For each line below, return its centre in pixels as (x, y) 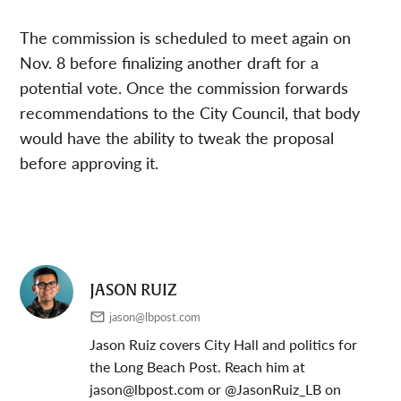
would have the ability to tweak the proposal (177, 137)
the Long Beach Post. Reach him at (198, 366)
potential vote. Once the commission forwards (184, 87)
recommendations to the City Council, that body (190, 112)
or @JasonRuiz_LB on (273, 388)
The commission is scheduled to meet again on (186, 37)
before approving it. (90, 162)
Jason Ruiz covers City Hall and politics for (224, 344)
